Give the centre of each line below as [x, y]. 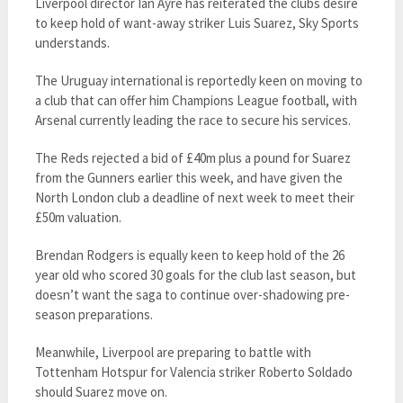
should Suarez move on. [101, 392]
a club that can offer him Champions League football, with [196, 100]
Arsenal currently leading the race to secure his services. [193, 120]
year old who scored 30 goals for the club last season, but [195, 275]
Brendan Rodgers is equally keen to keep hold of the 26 [189, 255]
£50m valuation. [78, 217]
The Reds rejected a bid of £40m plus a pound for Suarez [193, 158]
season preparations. [94, 314]
